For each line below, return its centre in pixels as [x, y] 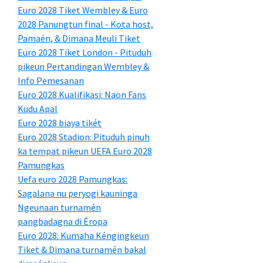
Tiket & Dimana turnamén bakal [82, 249]
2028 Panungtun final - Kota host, [86, 24]
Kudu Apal [38, 109]
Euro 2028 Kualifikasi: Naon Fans [82, 95]
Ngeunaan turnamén [60, 207]
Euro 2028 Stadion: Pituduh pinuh [84, 137]
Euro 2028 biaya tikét [60, 123]
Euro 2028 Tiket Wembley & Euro [83, 10]
